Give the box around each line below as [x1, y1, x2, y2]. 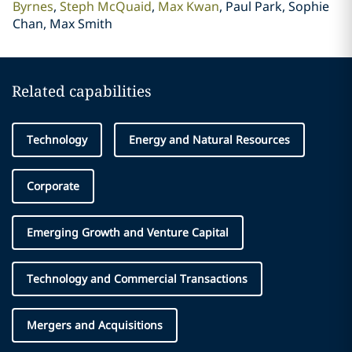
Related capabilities [12, 81, 152, 101]
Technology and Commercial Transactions [27, 271, 247, 286]
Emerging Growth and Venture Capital [27, 225, 229, 240]
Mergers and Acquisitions [27, 317, 163, 332]
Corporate [27, 178, 79, 193]
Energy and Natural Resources [129, 132, 290, 147]
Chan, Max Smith [12, 15, 112, 32]
